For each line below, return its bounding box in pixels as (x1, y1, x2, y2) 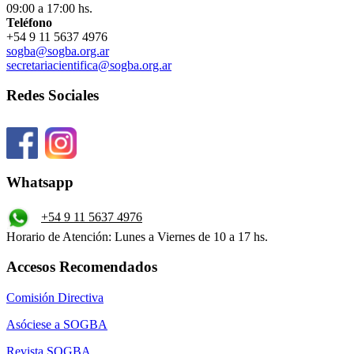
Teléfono (6, 15, 52, 29)
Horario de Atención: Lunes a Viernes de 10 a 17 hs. (6, 229, 268, 243)
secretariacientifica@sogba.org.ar (6, 58, 171, 72)
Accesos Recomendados (6, 258, 157, 276)
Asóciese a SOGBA (6, 317, 107, 331)
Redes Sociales (6, 87, 99, 104)
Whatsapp (6, 173, 73, 190)
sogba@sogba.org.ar (6, 43, 109, 58)
